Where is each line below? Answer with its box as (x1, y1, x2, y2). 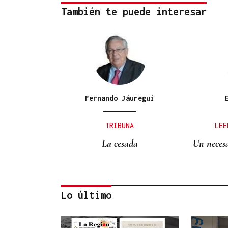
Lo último (61, 189, 111, 201)
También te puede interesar (61, 5, 207, 17)
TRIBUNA (105, 121, 134, 130)
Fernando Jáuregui (85, 93, 155, 102)
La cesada (101, 137, 138, 150)
